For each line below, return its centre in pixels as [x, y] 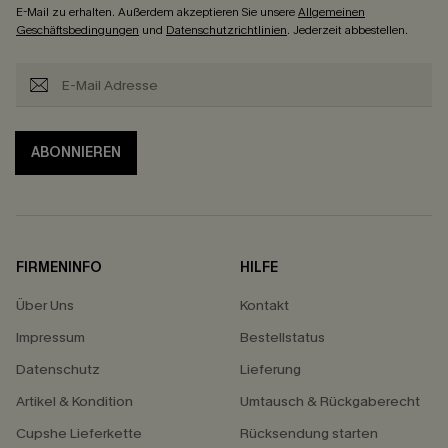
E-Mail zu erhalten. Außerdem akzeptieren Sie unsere [157, 11]
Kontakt [264, 305]
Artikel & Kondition [74, 401]
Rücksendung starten [309, 433]
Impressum [50, 337]
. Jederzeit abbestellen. [347, 29]
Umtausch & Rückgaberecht [330, 401]
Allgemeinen [331, 11]
